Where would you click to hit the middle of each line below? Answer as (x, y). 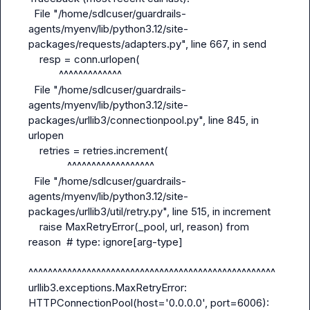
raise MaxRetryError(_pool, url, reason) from (34, 227)
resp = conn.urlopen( (34, 59)
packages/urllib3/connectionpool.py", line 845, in (144, 120)
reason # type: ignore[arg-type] (106, 242)
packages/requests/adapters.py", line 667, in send (147, 44)
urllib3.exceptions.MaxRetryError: (108, 288)
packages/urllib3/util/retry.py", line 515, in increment (149, 211)
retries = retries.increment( (34, 151)
